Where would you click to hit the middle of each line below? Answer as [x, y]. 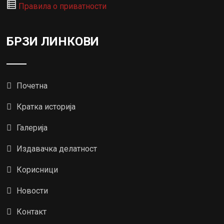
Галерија [32, 127]
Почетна [32, 85]
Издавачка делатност [57, 148]
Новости [32, 190]
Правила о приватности [63, 6]
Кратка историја [46, 106]
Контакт [32, 211]
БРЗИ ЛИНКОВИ [53, 41]
